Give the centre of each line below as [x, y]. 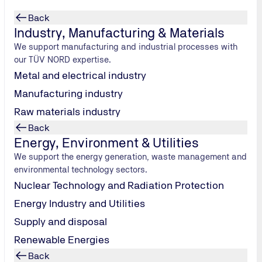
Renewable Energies [62, 239]
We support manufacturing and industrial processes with [126, 46]
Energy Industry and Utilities [80, 203]
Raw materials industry [67, 111]
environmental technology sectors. [81, 169]
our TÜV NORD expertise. [63, 59]
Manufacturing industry [68, 93]
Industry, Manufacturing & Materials [119, 32]
